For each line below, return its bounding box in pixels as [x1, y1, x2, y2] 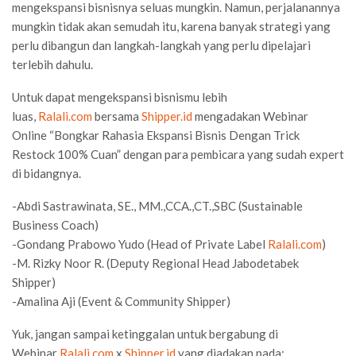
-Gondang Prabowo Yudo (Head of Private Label [12, 236, 268, 251]
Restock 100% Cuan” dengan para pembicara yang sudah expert [12, 146, 344, 161]
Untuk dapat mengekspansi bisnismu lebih [12, 89, 227, 104]
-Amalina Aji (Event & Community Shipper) [12, 293, 230, 308]
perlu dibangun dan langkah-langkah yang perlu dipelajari [12, 37, 311, 52]
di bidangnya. [12, 165, 81, 180]
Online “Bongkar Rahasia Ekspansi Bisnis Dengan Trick [12, 127, 300, 142]
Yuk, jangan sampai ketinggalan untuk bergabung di [12, 326, 278, 341]
